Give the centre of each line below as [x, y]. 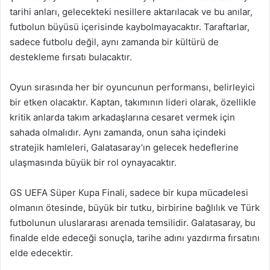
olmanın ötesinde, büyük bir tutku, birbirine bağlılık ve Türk [135, 208]
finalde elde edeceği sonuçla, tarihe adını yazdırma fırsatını [135, 238]
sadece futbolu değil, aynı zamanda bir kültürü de [114, 42]
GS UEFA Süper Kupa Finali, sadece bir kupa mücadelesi [129, 193]
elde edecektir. [41, 253]
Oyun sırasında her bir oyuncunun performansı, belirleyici [132, 87]
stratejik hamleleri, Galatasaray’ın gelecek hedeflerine [124, 147]
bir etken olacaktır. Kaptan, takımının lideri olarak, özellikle [133, 102]
